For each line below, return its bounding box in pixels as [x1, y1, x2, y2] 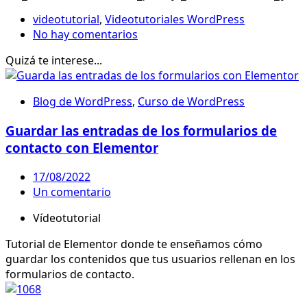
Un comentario [33, 184, 111, 199]
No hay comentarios [33, 27, 138, 42]
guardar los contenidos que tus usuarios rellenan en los [5, 251, 295, 267]
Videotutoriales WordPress [105, 12, 245, 27]
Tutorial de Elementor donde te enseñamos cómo [5, 236, 262, 251]
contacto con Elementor [5, 139, 158, 157]
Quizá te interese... [5, 53, 102, 69]
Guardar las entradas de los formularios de [5, 122, 277, 140]
